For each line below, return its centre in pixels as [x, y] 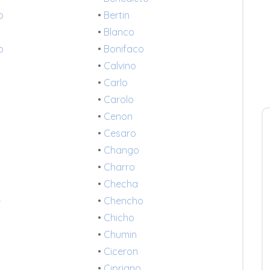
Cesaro [120, 133]
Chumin [120, 235]
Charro [119, 167]
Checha [121, 184]
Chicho [119, 218]
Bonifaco [124, 49]
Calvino [120, 66]
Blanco [119, 32]
